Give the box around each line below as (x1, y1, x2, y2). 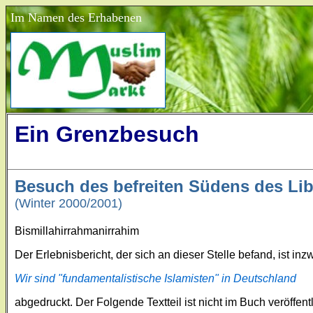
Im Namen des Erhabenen (10, 10, 142, 24)
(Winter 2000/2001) (15, 196, 122, 210)
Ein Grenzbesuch (15, 122, 199, 147)
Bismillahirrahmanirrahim (15, 224, 139, 237)
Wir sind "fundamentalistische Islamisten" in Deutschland (15, 272, 296, 284)
